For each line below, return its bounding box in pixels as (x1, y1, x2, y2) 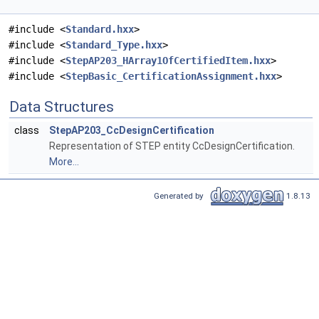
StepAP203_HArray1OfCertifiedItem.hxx (66, 55, 271, 67)
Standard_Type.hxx (66, 39, 162, 51)
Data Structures (9, 98, 114, 116)
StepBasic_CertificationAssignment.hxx (66, 70, 276, 83)
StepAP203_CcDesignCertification (49, 125, 214, 137)
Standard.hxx (66, 23, 134, 36)
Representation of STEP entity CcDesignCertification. (49, 140, 295, 152)
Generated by (154, 190, 208, 201)
